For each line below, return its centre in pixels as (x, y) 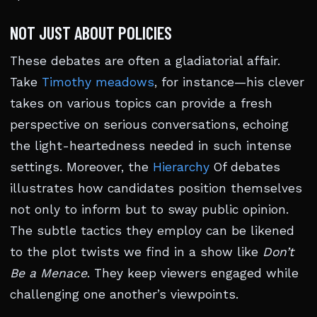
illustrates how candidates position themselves (156, 189)
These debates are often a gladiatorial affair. (145, 61)
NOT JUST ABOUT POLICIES (91, 33)
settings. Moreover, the (81, 167)
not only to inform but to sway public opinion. (149, 210)
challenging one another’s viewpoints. (124, 295)
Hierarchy (181, 167)
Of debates (245, 167)
